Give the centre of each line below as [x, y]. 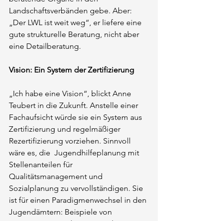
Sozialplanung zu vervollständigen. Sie [77, 188]
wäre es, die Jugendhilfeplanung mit [75, 152]
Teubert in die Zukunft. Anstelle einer [74, 105]
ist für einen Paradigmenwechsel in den [79, 200]
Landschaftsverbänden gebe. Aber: [71, 10]
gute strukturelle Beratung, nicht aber [75, 34]
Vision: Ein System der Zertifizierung [72, 70]
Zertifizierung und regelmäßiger [66, 129]
